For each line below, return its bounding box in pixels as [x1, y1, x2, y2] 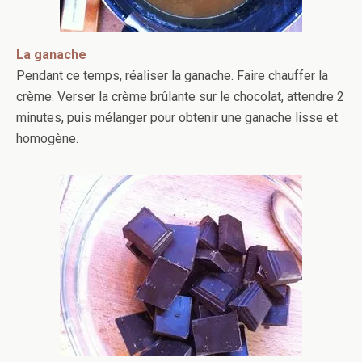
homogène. [16, 131, 78, 146]
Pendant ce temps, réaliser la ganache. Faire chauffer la [16, 68, 328, 83]
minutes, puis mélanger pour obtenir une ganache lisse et [16, 110, 338, 125]
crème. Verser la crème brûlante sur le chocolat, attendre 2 [16, 89, 344, 104]
